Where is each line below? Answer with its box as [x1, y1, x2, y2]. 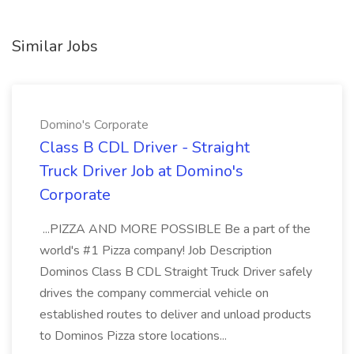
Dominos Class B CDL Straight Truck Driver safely [40, 263, 312, 281]
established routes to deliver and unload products [40, 306, 311, 323]
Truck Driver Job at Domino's [40, 160, 243, 182]
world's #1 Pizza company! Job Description [40, 242, 272, 259]
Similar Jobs [12, 36, 98, 57]
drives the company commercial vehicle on [40, 284, 269, 302]
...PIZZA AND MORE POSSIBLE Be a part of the [40, 220, 311, 238]
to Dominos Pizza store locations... [40, 327, 230, 345]
